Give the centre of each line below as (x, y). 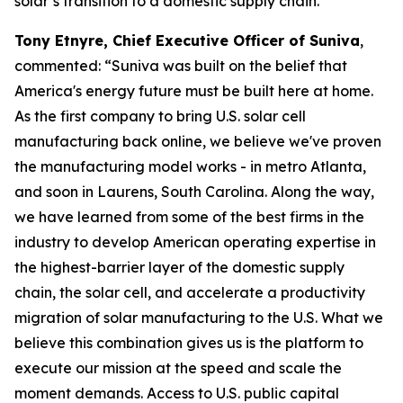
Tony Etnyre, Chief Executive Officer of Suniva (187, 40)
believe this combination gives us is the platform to (189, 343)
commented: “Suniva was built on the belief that (181, 66)
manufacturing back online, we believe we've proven (198, 141)
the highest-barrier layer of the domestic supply (179, 267)
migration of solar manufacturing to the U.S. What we (199, 318)
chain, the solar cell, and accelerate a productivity (190, 292)
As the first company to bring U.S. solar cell (160, 116)
